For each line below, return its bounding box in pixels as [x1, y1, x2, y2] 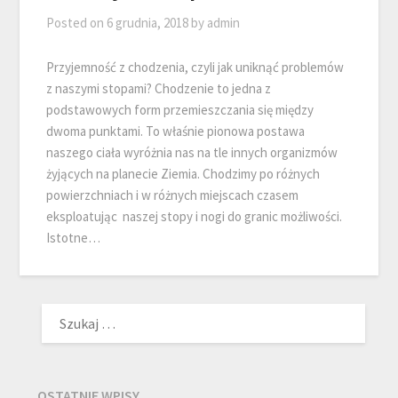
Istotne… [46, 229, 101, 247]
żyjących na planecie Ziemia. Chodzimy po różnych [46, 165, 321, 183]
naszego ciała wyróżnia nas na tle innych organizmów [46, 144, 338, 162]
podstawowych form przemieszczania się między [46, 101, 314, 119]
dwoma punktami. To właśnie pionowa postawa [46, 123, 306, 140]
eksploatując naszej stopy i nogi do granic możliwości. [46, 208, 343, 226]
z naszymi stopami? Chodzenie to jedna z [46, 80, 272, 98]
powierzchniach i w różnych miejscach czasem [46, 187, 299, 204]
